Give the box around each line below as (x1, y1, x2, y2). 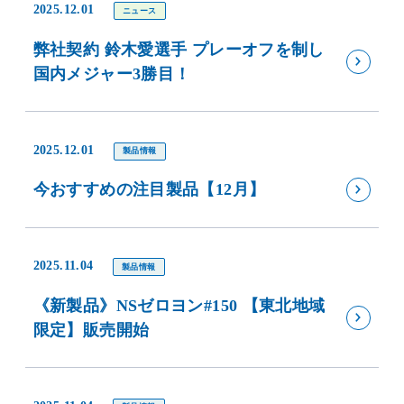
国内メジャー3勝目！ (32, 64, 191, 83)
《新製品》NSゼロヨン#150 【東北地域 (32, 296, 326, 315)
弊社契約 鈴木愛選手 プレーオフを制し (32, 40, 325, 59)
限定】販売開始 (32, 320, 150, 339)
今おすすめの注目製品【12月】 (32, 180, 266, 199)
